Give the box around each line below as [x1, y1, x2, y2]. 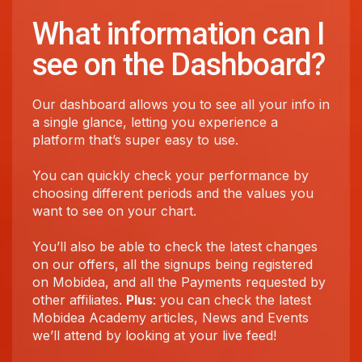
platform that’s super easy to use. [32, 132, 238, 148]
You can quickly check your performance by [32, 167, 309, 183]
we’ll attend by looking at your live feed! [32, 327, 276, 343]
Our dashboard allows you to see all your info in [32, 96, 330, 112]
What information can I [32, 16, 325, 52]
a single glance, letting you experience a [32, 114, 278, 130]
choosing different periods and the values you [32, 185, 314, 201]
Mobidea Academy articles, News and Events [32, 309, 309, 326]
